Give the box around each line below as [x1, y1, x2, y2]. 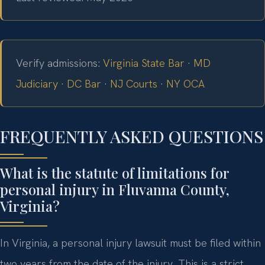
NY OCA [166, 76, 205, 91]
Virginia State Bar [103, 56, 185, 70]
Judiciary [16, 76, 58, 91]
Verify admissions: [16, 56, 103, 70]
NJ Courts [110, 76, 157, 91]
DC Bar [67, 76, 101, 91]
